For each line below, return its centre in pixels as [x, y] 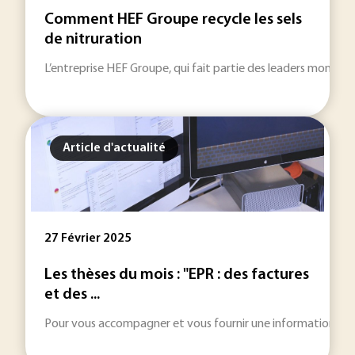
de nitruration [93, 40]
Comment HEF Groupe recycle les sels [173, 20]
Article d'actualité [114, 148]
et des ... [72, 295]
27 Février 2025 [88, 239]
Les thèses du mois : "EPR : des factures [177, 275]
